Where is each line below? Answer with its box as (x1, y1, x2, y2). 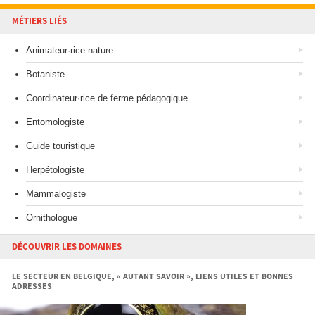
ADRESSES (12, 281, 52, 293)
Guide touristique (26, 141, 95, 152)
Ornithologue (26, 212, 77, 224)
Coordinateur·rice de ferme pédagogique (26, 93, 188, 104)
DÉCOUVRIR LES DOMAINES (12, 240, 122, 254)
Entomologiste (26, 117, 84, 128)
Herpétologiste (26, 165, 84, 176)
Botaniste (26, 69, 65, 80)
